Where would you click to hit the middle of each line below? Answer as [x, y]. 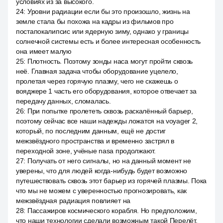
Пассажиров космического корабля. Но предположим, [112, 211]
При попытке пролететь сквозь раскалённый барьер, [110, 111]
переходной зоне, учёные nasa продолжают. [86, 151]
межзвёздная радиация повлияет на [73, 201]
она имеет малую [44, 51]
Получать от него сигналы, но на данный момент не [109, 161]
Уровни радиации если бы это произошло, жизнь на [109, 11]
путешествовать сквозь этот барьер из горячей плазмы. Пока [111, 181]
